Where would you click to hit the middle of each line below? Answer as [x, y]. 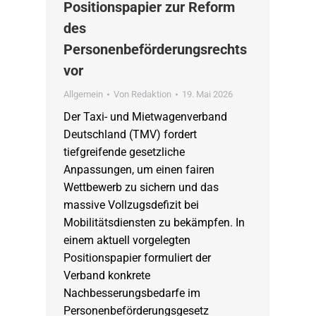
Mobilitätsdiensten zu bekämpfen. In [154, 223]
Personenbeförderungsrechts [155, 50]
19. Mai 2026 [207, 95]
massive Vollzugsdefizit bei [131, 205]
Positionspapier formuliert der [137, 258]
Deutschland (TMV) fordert [130, 135]
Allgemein [83, 95]
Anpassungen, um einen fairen [139, 170]
